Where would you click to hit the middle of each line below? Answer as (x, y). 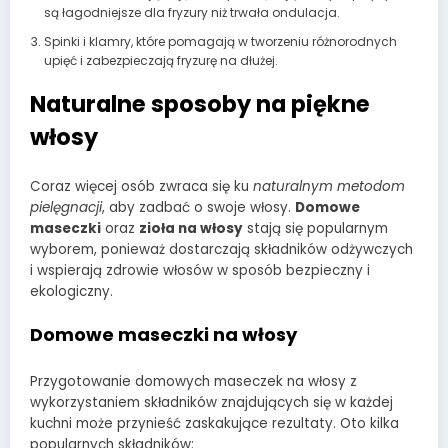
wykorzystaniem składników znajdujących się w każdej (211, 402)
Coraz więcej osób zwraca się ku (141, 187)
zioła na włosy (191, 229)
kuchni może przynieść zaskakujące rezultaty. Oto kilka (214, 423)
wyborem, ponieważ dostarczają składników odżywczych (221, 250)
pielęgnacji (66, 208)
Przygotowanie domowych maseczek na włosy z (193, 381)
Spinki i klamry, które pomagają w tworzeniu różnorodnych (220, 41)
